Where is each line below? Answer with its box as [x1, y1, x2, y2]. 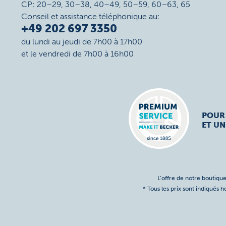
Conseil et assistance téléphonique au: [21, 12, 160, 21]
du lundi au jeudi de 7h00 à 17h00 [21, 37, 142, 46]
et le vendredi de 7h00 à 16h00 [21, 49, 134, 59]
